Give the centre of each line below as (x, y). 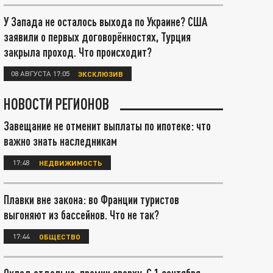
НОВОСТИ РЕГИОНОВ (56, 104)
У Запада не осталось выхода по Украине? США (105, 21)
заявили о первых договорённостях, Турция (97, 37)
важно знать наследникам (60, 141)
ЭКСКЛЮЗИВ (101, 73)
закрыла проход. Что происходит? (78, 52)
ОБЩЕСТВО (60, 236)
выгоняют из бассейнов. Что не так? (81, 214)
